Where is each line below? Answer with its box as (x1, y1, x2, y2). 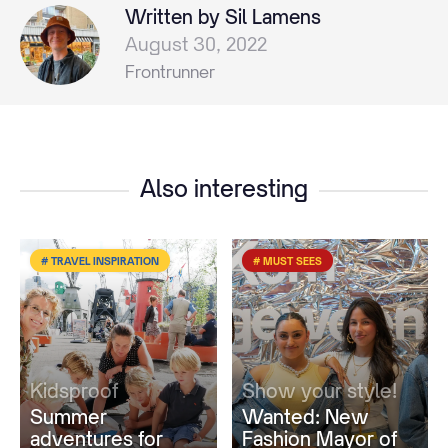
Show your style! (241, 379, 397, 403)
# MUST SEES (252, 254, 322, 267)
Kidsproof (30, 379, 118, 403)
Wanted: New (241, 404, 369, 428)
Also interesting (140, 173, 308, 202)
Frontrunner (125, 61, 215, 83)
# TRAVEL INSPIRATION (41, 254, 159, 267)
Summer (30, 404, 107, 428)
